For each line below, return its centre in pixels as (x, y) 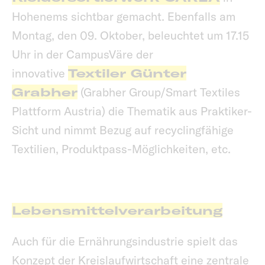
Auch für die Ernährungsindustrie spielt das (125, 241)
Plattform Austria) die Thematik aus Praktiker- (132, 111)
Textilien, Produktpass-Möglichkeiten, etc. (123, 149)
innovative (40, 73)
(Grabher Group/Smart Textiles (159, 92)
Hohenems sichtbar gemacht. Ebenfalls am (124, 17)
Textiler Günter (127, 73)
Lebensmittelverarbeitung (117, 211)
